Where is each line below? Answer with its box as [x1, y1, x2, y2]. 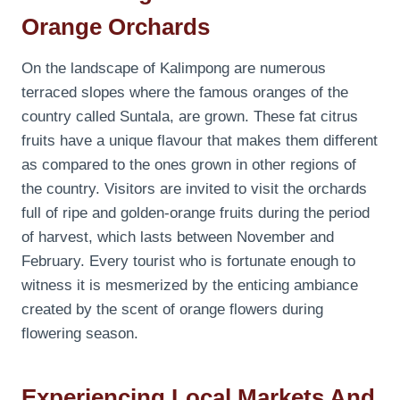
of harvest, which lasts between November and [21, 228, 334, 246]
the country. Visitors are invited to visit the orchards [21, 179, 367, 197]
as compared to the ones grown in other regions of [21, 155, 356, 173]
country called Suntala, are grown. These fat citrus [21, 107, 358, 125]
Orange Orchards [21, 12, 210, 40]
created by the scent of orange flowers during [21, 300, 323, 318]
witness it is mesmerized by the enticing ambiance [21, 276, 358, 294]
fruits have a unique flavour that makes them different [21, 131, 378, 149]
